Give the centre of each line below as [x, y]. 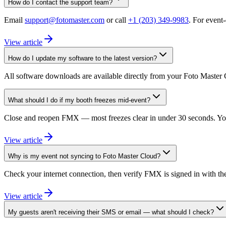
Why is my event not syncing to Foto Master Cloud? [84, 156]
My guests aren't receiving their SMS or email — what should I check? [111, 212]
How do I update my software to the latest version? [82, 58]
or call [116, 20]
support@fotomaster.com [65, 20]
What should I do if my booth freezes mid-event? [79, 100]
